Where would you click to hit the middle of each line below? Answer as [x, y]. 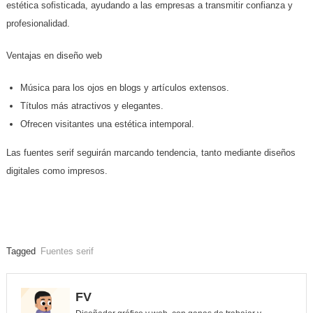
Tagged [22, 252]
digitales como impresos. [57, 171]
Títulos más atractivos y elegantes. [92, 106]
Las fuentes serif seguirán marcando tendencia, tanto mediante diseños [151, 153]
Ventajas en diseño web [54, 56]
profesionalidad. [38, 24]
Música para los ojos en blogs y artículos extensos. [124, 88]
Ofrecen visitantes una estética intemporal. [107, 124]
